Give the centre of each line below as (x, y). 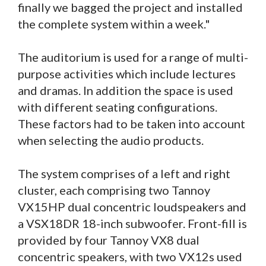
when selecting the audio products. (111, 140)
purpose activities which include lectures (127, 74)
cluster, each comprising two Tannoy (114, 190)
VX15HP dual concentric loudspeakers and (132, 207)
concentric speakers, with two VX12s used (130, 257)
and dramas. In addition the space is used (126, 91)
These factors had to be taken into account (132, 124)
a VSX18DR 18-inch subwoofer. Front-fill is (132, 224)
